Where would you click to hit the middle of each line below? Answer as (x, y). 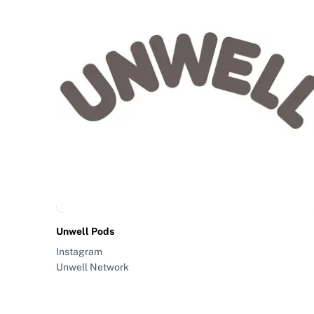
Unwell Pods (85, 232)
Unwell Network (93, 267)
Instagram (79, 252)
